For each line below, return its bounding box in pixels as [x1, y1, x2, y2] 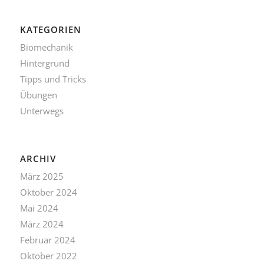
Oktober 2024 [19, 186, 77, 198]
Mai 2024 [19, 202, 58, 214]
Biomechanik [19, 41, 73, 53]
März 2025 [19, 170, 64, 182]
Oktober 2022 [19, 249, 77, 262]
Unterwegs [19, 104, 64, 117]
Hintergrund [19, 57, 70, 69]
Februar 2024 [19, 233, 75, 246]
